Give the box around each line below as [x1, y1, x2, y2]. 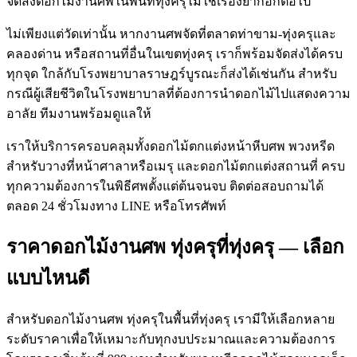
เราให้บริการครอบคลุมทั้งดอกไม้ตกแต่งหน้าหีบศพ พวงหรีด [6, 139, 335, 153]
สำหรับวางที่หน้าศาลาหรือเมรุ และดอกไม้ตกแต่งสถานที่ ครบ [6, 159, 345, 173]
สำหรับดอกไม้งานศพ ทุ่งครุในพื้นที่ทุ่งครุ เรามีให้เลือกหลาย [6, 312, 335, 327]
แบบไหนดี [6, 268, 90, 289]
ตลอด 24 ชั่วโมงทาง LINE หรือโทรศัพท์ [6, 198, 226, 213]
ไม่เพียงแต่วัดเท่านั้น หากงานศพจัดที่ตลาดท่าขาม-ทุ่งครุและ [6, 26, 336, 41]
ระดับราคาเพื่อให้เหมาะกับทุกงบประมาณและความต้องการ [6, 332, 335, 347]
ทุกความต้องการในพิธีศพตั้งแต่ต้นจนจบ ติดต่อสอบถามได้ [6, 178, 324, 193]
